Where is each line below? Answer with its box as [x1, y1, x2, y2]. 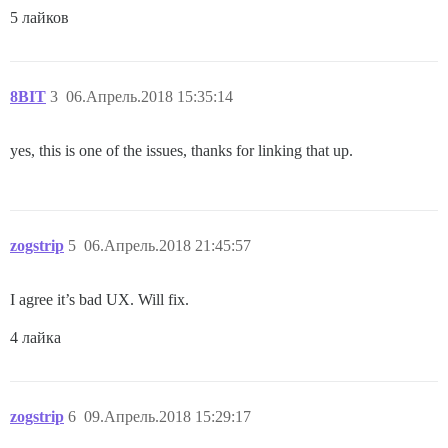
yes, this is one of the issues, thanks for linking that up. [10, 141, 353, 159]
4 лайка [10, 328, 61, 346]
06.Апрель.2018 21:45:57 [84, 236, 251, 254]
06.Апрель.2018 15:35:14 [66, 87, 233, 105]
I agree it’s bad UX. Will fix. [10, 290, 189, 308]
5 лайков [10, 8, 69, 26]
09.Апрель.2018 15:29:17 [84, 407, 251, 425]
